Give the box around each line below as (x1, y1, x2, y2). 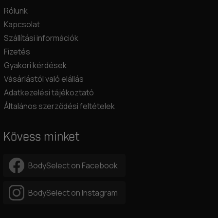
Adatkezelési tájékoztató (4, 87, 94, 98)
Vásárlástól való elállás (4, 73, 84, 85)
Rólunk (4, 5, 28, 17)
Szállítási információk (4, 33, 78, 44)
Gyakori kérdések (4, 60, 67, 71)
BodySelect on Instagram (28, 187, 118, 199)
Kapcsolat (4, 19, 40, 30)
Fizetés (4, 46, 30, 57)
